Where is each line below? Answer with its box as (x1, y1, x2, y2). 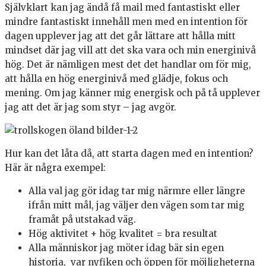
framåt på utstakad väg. (28, 214, 136, 226)
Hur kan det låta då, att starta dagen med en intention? (5, 148, 253, 160)
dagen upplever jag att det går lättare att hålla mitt (5, 30, 236, 42)
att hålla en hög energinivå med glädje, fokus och (5, 73, 228, 85)
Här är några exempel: (5, 162, 106, 174)
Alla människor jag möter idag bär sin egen (28, 242, 224, 254)
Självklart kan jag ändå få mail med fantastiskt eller (5, 2, 240, 14)
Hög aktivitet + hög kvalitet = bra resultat (28, 228, 217, 240)
